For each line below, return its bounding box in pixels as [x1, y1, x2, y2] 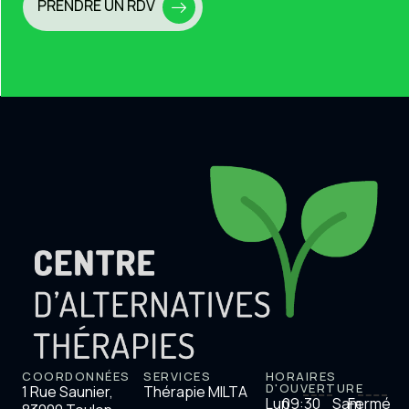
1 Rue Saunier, [22, 382, 113, 403]
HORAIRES [265, 368, 337, 385]
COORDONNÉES [22, 368, 131, 385]
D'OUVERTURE [265, 380, 364, 397]
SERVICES [143, 368, 212, 385]
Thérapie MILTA [143, 382, 248, 403]
